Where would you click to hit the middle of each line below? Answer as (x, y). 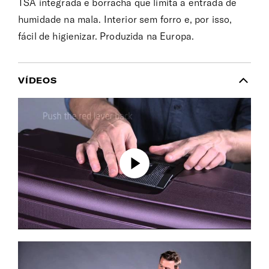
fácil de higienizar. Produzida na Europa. (106, 36)
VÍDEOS (38, 81)
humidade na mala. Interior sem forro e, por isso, (125, 20)
